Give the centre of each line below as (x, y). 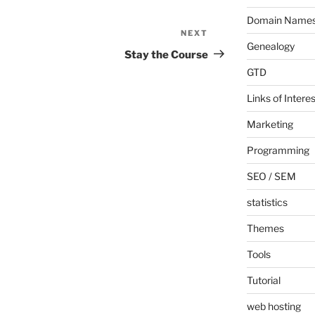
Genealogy (270, 46)
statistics (267, 202)
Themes (265, 229)
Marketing (270, 124)
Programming (278, 150)
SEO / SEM (271, 176)
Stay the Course (167, 54)
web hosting (274, 307)
